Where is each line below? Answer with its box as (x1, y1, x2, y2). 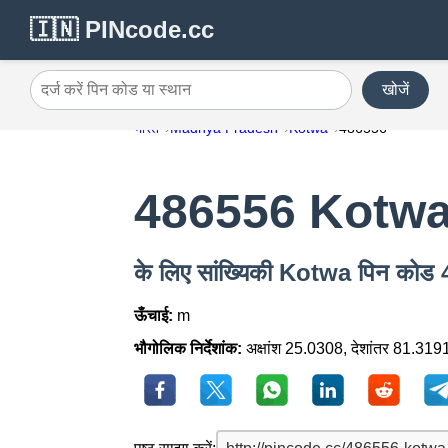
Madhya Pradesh (170, 120, 279, 136)
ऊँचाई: (134, 307, 174, 325)
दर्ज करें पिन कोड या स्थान (29, 88, 179, 106)
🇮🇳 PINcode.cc (30, 16, 214, 43)
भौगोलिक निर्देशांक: (134, 340, 243, 358)
